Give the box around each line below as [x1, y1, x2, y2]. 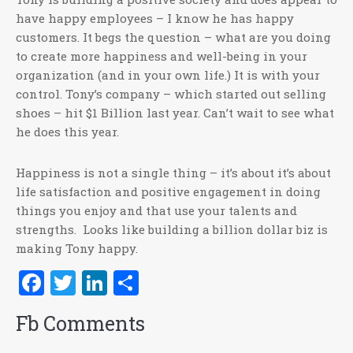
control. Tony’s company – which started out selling [16, 86, 326, 102]
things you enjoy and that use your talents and [16, 203, 297, 218]
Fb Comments [16, 310, 145, 337]
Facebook [44, 266, 155, 300]
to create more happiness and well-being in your [16, 48, 307, 64]
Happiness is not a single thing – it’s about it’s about [16, 165, 331, 180]
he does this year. [16, 124, 119, 139]
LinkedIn [107, 266, 215, 300]
